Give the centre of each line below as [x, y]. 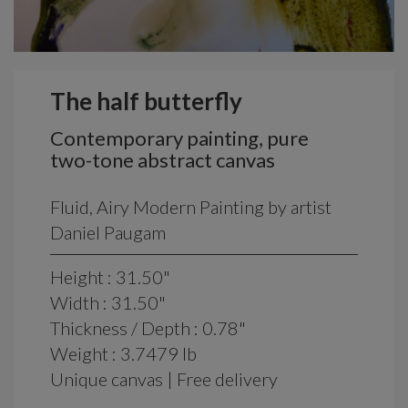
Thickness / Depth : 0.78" [148, 327]
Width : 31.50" [108, 302]
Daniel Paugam [108, 232]
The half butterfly [146, 101]
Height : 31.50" [110, 276]
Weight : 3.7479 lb [123, 353]
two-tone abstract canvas [163, 159]
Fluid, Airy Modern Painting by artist [191, 206]
